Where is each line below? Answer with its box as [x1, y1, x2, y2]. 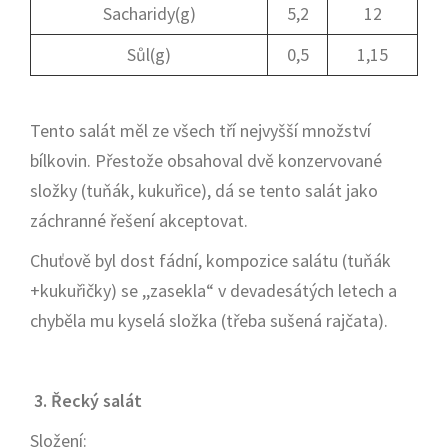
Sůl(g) [127, 43, 171, 66]
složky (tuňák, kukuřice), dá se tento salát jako [30, 179, 378, 202]
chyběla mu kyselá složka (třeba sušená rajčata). [30, 309, 388, 332]
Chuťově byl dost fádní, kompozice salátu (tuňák [30, 249, 391, 272]
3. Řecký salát [30, 389, 142, 412]
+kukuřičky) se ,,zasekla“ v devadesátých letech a [30, 279, 397, 302]
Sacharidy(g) [102, 2, 196, 25]
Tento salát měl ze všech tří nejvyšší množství [30, 119, 371, 142]
